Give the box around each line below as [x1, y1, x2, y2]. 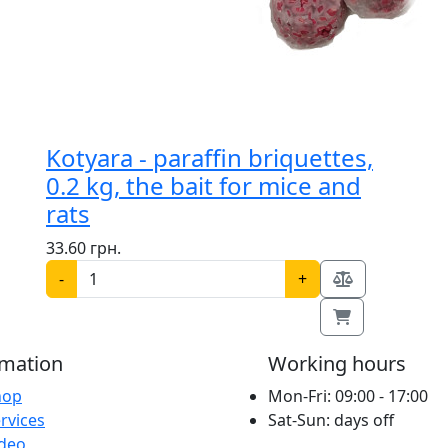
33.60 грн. [46, 237, 121, 259]
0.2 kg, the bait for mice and [46, 169, 361, 202]
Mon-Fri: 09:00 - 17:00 [268, 385, 428, 407]
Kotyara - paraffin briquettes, [46, 141, 373, 174]
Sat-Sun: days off [268, 409, 394, 431]
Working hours [268, 350, 406, 377]
